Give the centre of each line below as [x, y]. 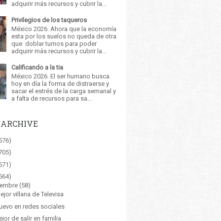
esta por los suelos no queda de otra [64, 36]
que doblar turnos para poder [54, 43]
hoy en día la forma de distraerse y [60, 83]
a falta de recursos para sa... [52, 98]
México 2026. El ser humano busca [61, 76]
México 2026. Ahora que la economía [64, 29]
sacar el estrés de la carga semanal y [64, 91]
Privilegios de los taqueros [49, 20]
